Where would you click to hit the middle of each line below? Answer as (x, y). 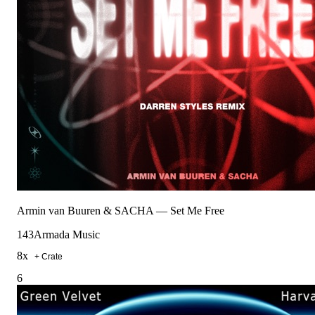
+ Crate (49, 256)
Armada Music (67, 234)
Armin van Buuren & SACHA (85, 210)
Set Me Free (197, 210)
